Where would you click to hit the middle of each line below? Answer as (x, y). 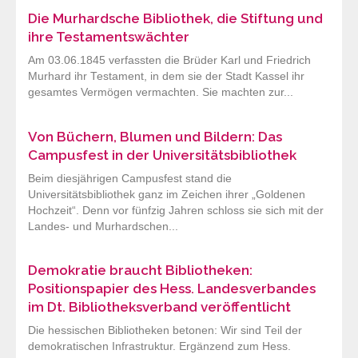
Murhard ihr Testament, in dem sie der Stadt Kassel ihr (166, 77)
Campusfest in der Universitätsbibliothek (162, 155)
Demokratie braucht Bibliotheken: (140, 270)
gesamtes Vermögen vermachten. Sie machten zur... (161, 93)
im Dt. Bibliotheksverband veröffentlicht (159, 306)
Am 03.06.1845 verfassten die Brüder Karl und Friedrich (169, 61)
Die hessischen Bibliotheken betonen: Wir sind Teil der (165, 330)
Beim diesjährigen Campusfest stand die (130, 178)
